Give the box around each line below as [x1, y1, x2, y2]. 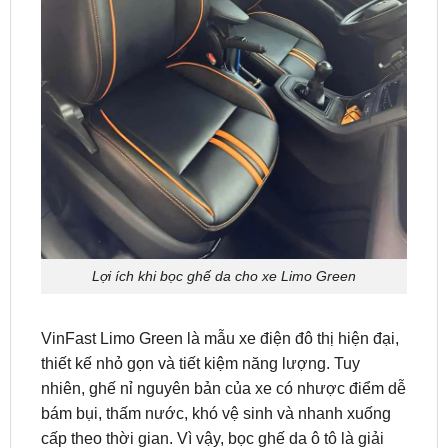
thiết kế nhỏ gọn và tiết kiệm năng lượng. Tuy [40, 302, 360, 320]
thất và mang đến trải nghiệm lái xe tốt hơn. [40, 427, 346, 445]
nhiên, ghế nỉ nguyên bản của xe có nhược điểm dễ [40, 327, 406, 345]
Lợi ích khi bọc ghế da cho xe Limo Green [92, 216, 356, 233]
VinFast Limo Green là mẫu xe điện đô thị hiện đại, [40, 277, 399, 295]
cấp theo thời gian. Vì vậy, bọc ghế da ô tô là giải [40, 377, 384, 395]
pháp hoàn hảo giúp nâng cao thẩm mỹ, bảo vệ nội [40, 402, 399, 420]
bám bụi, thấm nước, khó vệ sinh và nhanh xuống [40, 352, 391, 370]
